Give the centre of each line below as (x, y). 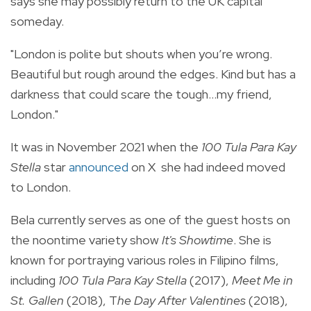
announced (99, 167)
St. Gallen (37, 301)
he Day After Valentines (182, 301)
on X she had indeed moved (207, 167)
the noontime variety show (86, 240)
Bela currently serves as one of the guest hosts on (150, 220)
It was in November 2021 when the (106, 147)
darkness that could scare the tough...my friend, (141, 94)
